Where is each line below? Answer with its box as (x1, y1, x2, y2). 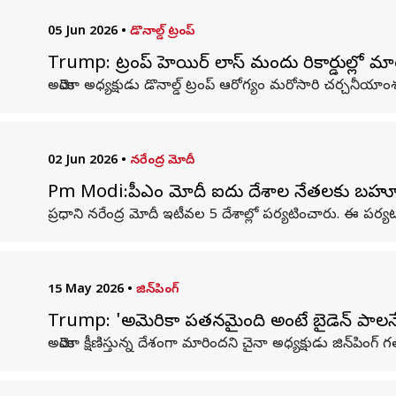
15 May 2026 (47, 282, 124, 299)
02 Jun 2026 (47, 153, 118, 170)
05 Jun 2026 (47, 24, 118, 41)
